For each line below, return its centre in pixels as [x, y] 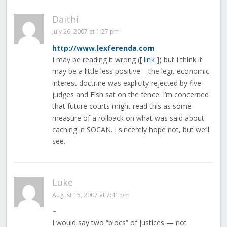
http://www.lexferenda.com [103, 48]
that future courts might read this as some [122, 106]
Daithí [65, 20]
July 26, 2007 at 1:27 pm [86, 32]
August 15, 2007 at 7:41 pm [91, 195]
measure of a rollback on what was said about [128, 118]
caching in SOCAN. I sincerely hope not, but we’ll [130, 130]
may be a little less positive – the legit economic [130, 71]
